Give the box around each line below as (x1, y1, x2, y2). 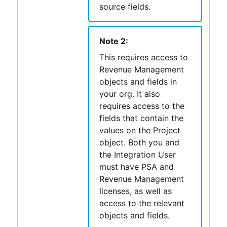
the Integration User (99, 149, 176, 160)
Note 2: (99, 35, 128, 46)
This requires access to (99, 52, 188, 62)
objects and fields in (99, 76, 177, 87)
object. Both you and (99, 137, 179, 147)
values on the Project (99, 125, 180, 135)
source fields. (99, 1, 150, 12)
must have (99, 161, 141, 172)
